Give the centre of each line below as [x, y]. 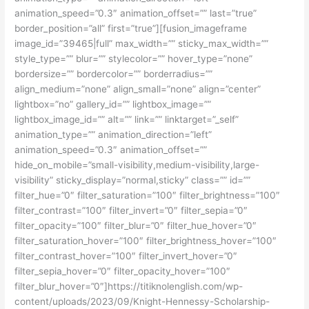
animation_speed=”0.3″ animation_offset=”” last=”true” [136, 13]
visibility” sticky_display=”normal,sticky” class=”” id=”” [133, 180]
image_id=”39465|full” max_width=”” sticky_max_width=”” [142, 43]
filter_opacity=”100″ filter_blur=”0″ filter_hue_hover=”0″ [136, 225]
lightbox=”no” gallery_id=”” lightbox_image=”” [113, 104]
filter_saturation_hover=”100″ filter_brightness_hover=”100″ [146, 240]
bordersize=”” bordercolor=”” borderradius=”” [114, 73]
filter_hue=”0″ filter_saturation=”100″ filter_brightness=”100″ [148, 195]
